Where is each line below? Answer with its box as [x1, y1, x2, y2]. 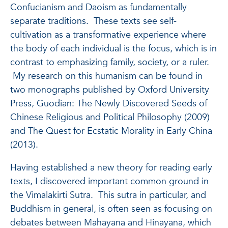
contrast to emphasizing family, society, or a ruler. [10, 56, 209, 69]
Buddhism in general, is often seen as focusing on [10, 203, 212, 215]
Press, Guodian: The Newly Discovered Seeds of [10, 97, 207, 110]
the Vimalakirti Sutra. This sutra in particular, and [10, 189, 206, 202]
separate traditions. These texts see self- [10, 15, 177, 27]
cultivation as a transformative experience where [10, 28, 206, 41]
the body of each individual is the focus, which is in [10, 42, 217, 55]
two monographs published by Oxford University [10, 83, 209, 96]
